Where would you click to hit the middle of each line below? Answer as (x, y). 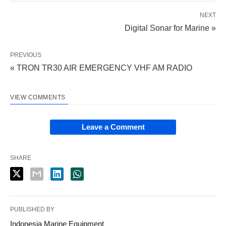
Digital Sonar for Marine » (170, 28)
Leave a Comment (113, 127)
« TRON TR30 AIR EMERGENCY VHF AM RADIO (101, 68)
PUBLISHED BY (32, 209)
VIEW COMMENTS (38, 97)
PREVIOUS (26, 55)
